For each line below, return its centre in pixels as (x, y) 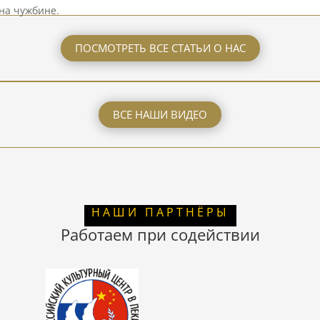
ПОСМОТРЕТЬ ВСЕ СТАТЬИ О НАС (160, 48)
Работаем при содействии (160, 235)
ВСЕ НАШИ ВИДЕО (160, 114)
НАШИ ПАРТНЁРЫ (160, 212)
